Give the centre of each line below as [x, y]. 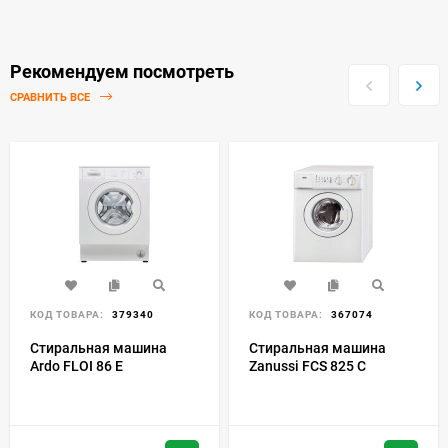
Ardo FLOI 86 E [76, 366]
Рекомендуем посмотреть [122, 71]
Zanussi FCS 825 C [307, 366]
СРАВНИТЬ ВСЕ [51, 98]
